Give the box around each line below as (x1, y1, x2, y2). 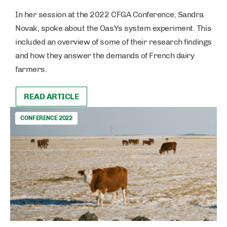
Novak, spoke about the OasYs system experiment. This (15, 23, 212, 33)
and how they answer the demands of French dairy (15, 51, 195, 61)
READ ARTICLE (24, 92, 80, 102)
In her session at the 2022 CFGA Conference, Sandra (15, 10, 204, 20)
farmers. (15, 64, 47, 74)
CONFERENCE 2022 (20, 115, 72, 122)
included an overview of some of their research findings (15, 37, 212, 47)
